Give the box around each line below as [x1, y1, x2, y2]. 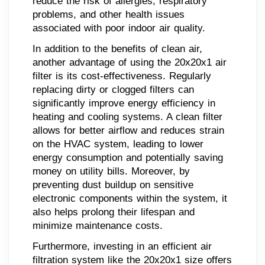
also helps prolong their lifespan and [33, 206, 195, 218]
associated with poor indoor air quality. [33, 22, 205, 34]
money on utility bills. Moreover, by [33, 165, 190, 177]
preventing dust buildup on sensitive [33, 179, 193, 190]
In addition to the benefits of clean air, [33, 43, 202, 54]
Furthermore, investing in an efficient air [33, 240, 212, 252]
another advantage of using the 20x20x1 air [33, 56, 227, 68]
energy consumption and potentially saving [33, 151, 223, 163]
